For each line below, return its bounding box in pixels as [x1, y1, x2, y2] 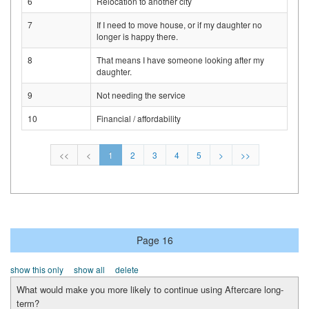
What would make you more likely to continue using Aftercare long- [17, 283, 283, 297]
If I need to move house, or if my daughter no [97, 19, 262, 31]
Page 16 [136, 233, 173, 248]
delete [115, 263, 139, 276]
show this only [10, 263, 63, 276]
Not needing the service [97, 89, 186, 101]
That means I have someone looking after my [97, 54, 264, 66]
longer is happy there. [97, 30, 178, 43]
